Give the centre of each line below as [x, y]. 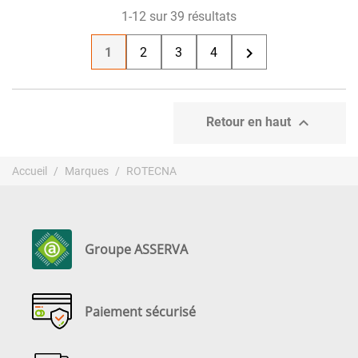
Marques [87, 171]
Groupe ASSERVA [136, 249]
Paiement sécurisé [140, 311]
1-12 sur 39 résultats [179, 16]
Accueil [30, 171]
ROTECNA [151, 171]
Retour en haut [250, 122]
